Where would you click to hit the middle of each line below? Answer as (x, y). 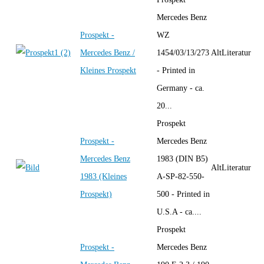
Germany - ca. (181, 88)
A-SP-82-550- (181, 176)
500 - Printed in (183, 194)
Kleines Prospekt (108, 70)
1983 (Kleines (103, 176)
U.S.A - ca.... (179, 212)
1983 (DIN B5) (182, 159)
